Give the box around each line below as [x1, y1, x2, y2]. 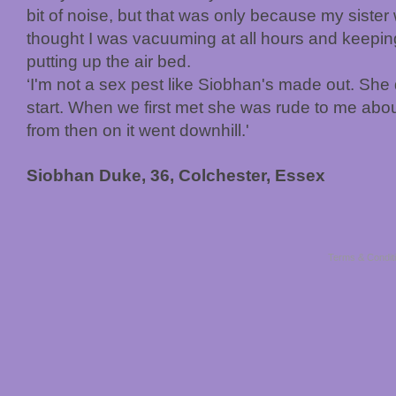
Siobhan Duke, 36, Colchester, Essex [27, 165, 325, 185]
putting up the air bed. [27, 51, 191, 71]
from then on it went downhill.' [27, 120, 249, 140]
